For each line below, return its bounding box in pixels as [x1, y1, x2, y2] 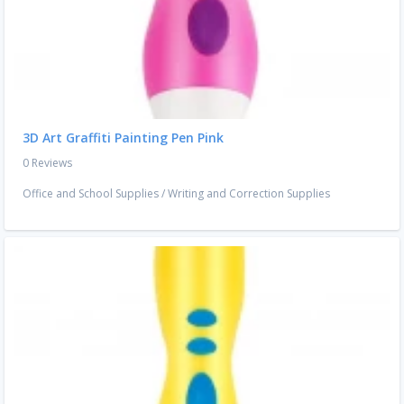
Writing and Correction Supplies [168, 186, 330, 202]
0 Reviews [23, 155, 72, 171]
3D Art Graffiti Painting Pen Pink [23, 129, 224, 147]
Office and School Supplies [23, 186, 159, 202]
